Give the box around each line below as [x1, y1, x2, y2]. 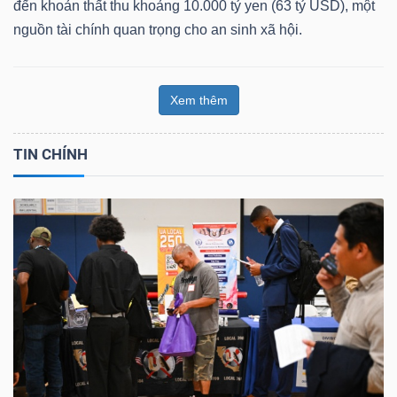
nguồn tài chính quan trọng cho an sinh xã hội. [13, 21, 302, 37]
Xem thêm [169, 92, 228, 107]
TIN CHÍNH [13, 144, 88, 163]
